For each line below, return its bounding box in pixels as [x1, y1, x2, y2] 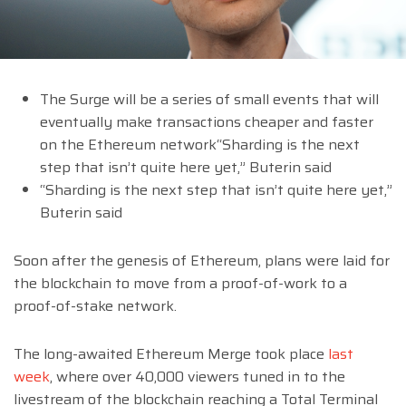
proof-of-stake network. [14, 295, 177, 318]
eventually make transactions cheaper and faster [39, 111, 373, 134]
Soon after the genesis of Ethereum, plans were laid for [14, 249, 390, 273]
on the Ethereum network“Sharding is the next [39, 133, 360, 157]
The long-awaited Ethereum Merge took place [14, 343, 328, 366]
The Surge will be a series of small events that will [39, 88, 379, 111]
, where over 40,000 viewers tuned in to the [50, 365, 345, 389]
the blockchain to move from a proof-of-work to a [14, 272, 347, 295]
